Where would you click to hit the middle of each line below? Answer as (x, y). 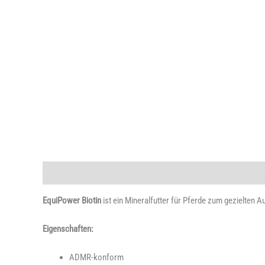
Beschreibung (66, 173)
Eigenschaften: (68, 229)
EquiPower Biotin (72, 200)
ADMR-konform (96, 257)
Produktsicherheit (223, 173)
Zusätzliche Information (141, 173)
